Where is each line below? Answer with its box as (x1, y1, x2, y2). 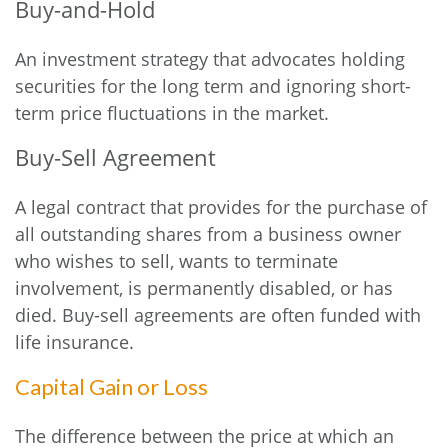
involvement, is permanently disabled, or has (15, 276, 393, 300)
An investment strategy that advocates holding (15, 47, 405, 71)
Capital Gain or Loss (15, 373, 208, 400)
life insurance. (15, 330, 134, 354)
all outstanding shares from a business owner (15, 222, 401, 246)
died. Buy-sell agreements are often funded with (15, 303, 421, 327)
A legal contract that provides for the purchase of (15, 195, 427, 219)
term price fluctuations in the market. (15, 101, 329, 125)
